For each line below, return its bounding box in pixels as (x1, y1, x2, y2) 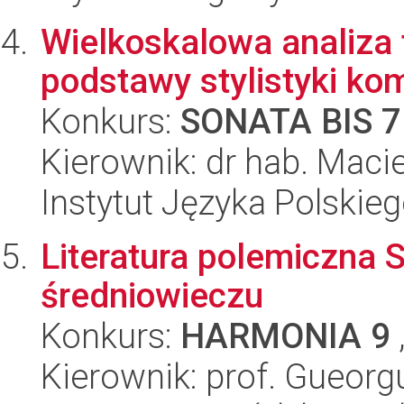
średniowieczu (41, 275, 263, 317)
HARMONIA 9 (180, 316, 390, 357)
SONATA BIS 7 (180, 101, 401, 142)
